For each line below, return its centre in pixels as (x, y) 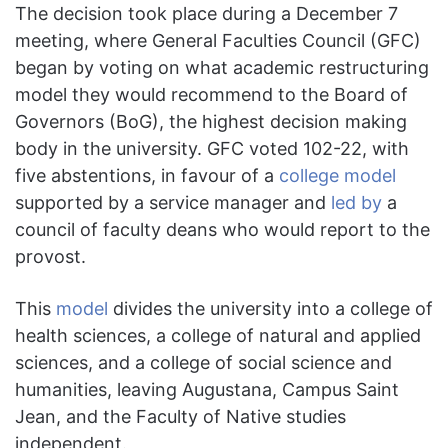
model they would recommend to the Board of (211, 95)
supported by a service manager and (173, 203)
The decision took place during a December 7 (206, 14)
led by (356, 203)
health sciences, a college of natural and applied (218, 336)
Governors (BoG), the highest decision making (211, 122)
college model (337, 176)
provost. (50, 257)
